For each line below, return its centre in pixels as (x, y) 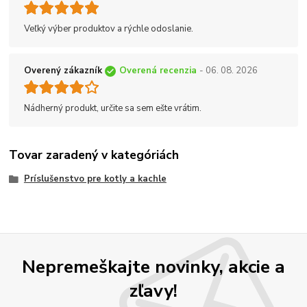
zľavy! (153, 290)
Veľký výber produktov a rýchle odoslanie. (109, 29)
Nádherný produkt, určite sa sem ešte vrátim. (113, 109)
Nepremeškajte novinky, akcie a (153, 266)
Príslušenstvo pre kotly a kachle (95, 179)
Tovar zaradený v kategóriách (94, 155)
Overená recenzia (158, 71)
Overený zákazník (63, 71)
